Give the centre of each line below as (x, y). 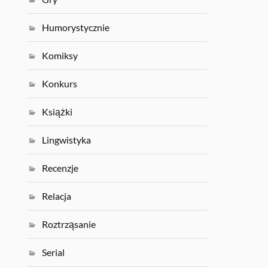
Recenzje (60, 168)
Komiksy (60, 56)
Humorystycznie (76, 28)
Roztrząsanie (69, 224)
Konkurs (60, 84)
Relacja (57, 196)
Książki (57, 112)
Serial (54, 252)
